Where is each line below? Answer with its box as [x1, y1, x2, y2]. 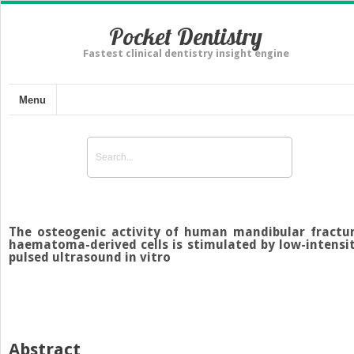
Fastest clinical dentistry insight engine [82, 47, 289, 59]
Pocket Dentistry [109, 21, 262, 51]
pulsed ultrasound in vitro [9, 249, 171, 265]
